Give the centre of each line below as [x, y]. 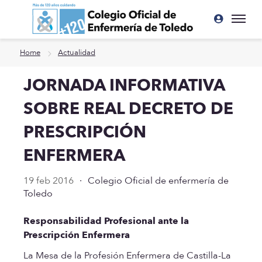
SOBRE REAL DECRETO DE [128, 108]
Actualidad [77, 53]
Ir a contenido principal [61, 14]
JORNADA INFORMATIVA [124, 85]
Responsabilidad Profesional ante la [106, 221]
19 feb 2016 [50, 180]
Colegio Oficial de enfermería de [157, 180]
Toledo [38, 193]
